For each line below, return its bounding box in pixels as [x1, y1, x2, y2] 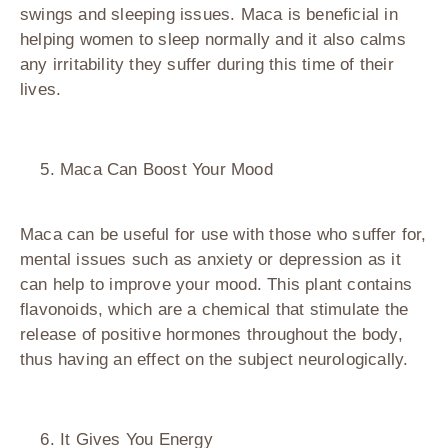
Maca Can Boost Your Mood [60, 160, 273, 180]
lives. [20, 80, 62, 100]
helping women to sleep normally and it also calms [20, 30, 406, 50]
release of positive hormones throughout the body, [20, 325, 403, 345]
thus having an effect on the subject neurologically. [20, 350, 409, 370]
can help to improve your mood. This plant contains [20, 275, 413, 295]
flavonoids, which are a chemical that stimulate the [20, 300, 409, 320]
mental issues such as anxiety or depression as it [20, 250, 401, 270]
